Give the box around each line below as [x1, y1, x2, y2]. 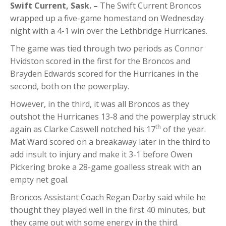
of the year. [161, 124, 206, 135]
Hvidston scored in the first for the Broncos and [10, 55, 190, 67]
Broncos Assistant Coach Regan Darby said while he [10, 192, 206, 203]
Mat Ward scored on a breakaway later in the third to [10, 136, 210, 148]
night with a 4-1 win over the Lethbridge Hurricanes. [10, 25, 207, 37]
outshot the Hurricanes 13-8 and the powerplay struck [10, 111, 216, 123]
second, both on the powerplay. [10, 81, 129, 92]
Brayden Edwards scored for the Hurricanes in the [10, 68, 199, 80]
